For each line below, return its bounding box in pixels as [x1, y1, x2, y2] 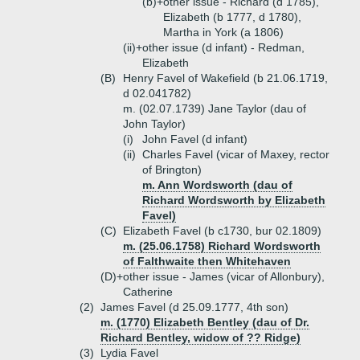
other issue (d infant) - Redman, [142, 41, 305, 54]
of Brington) [142, 163, 202, 176]
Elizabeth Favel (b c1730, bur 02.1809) [123, 224, 321, 237]
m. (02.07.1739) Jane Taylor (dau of [123, 102, 306, 115]
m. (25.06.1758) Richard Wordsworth [123, 239, 321, 252]
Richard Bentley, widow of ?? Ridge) [100, 331, 301, 344]
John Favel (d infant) [142, 133, 247, 145]
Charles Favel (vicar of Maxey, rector [142, 148, 329, 161]
